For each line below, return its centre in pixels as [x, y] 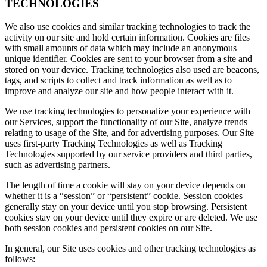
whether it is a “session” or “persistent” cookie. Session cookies [124, 196]
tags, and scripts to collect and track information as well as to [118, 80]
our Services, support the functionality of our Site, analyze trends [126, 122]
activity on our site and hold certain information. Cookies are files [127, 37]
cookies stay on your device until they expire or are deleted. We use [131, 217]
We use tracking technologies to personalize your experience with [128, 111]
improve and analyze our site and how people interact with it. [119, 91]
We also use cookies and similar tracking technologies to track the [128, 27]
